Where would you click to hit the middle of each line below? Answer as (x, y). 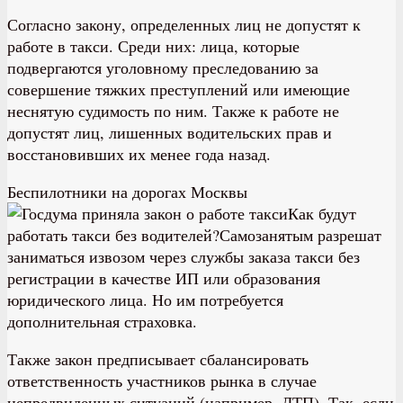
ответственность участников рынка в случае (162, 380)
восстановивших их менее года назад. (139, 153)
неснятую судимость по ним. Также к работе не (173, 110)
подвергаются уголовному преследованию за (163, 67)
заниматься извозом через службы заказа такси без (184, 256)
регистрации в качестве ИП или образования (164, 278)
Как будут (322, 213)
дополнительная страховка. (102, 321)
